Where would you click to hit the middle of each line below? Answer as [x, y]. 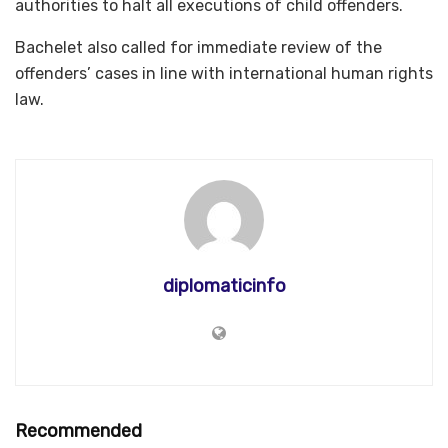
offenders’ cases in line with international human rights [224, 73]
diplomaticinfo [224, 285]
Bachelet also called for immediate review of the [198, 47]
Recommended [78, 430]
